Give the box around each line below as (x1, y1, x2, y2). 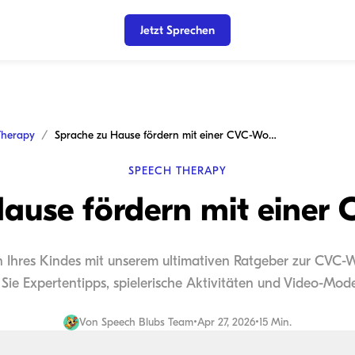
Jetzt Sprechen (140, 23, 215, 37)
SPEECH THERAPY (128, 164, 227, 177)
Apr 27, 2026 (197, 315, 255, 329)
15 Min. (259, 315, 292, 329)
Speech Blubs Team (101, 315, 193, 329)
